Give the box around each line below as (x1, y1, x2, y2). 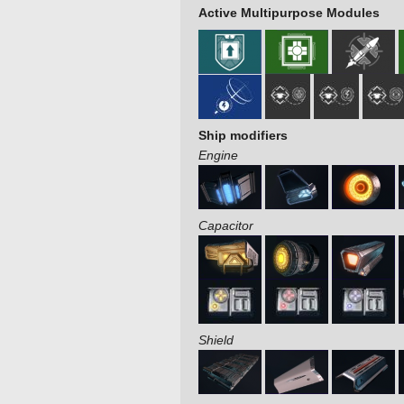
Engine (198, 148, 238, 163)
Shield (198, 333, 234, 348)
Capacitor (198, 218, 253, 234)
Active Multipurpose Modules (198, 5, 380, 21)
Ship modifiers (198, 128, 288, 143)
